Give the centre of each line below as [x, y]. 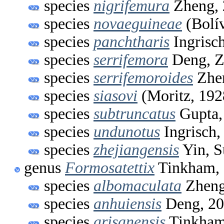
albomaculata [137, 185]
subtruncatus [134, 113]
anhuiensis [127, 203]
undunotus [127, 131]
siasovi [115, 95]
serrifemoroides [143, 77]
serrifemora [131, 59]
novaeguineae [138, 23]
